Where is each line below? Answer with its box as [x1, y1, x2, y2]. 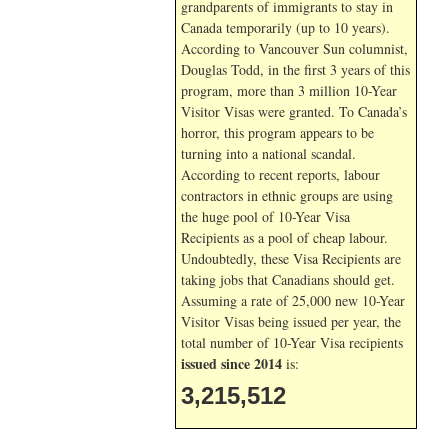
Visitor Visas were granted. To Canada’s [181, 102, 407, 121]
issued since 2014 [181, 353, 282, 374]
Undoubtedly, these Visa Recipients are [181, 249, 401, 268]
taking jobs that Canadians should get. [181, 270, 395, 289]
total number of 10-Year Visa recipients [181, 333, 403, 352]
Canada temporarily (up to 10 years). [181, 18, 390, 37]
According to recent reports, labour [181, 165, 380, 184]
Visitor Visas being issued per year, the [181, 312, 401, 331]
